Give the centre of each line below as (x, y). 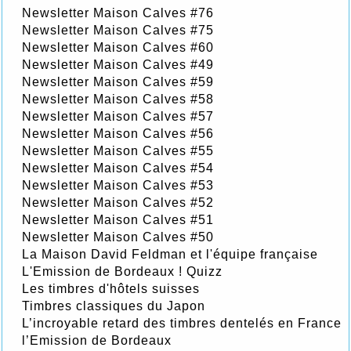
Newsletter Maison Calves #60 (118, 47)
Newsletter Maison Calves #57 (118, 116)
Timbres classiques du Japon (114, 306)
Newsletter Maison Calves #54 (118, 168)
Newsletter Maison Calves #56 (118, 133)
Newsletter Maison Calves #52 (118, 202)
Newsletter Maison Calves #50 (118, 237)
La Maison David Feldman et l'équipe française (170, 254)
